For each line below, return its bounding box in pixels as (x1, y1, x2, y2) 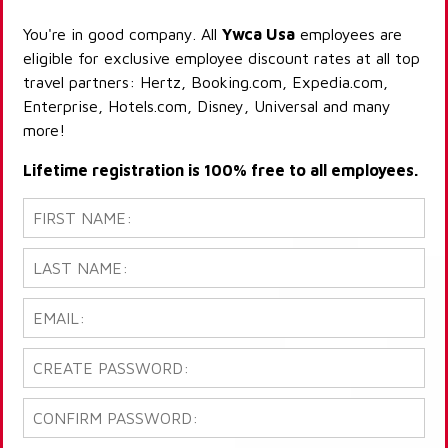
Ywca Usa (222, 25, 295, 44)
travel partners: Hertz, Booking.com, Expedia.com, (23, 73, 388, 92)
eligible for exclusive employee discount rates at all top (23, 49, 420, 68)
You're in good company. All (23, 25, 222, 44)
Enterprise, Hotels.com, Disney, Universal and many (23, 97, 391, 116)
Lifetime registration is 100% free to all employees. (23, 161, 418, 180)
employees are (295, 25, 402, 44)
